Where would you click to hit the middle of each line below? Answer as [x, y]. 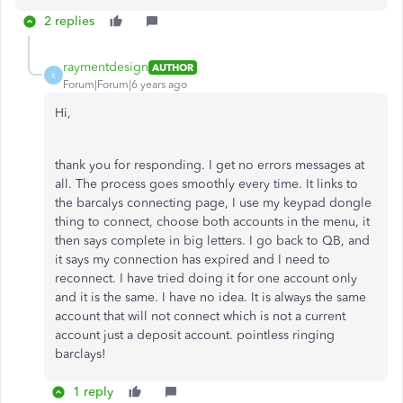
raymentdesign [106, 67]
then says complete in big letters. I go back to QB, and [212, 241]
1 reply [93, 392]
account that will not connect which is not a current [200, 316]
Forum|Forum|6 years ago [125, 85]
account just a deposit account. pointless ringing [195, 335]
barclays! [81, 354]
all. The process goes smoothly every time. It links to [206, 184]
